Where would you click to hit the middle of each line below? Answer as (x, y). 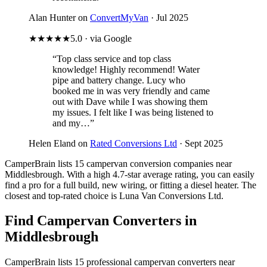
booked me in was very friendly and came (131, 91)
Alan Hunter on (59, 17)
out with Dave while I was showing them (130, 101)
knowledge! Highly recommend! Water (126, 69)
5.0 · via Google (101, 38)
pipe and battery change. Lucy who (119, 80)
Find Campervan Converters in (101, 221)
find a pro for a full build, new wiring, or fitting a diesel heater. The (131, 185)
